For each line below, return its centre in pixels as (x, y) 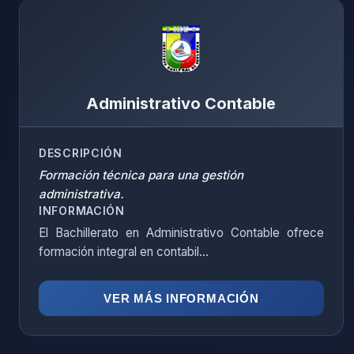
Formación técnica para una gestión (141, 175)
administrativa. (81, 194)
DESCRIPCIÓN (81, 153)
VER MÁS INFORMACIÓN (181, 298)
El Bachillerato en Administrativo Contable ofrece (181, 233)
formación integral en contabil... (124, 252)
